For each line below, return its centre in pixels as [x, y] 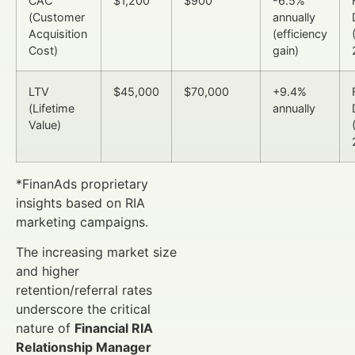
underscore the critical [83, 309]
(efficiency [300, 33]
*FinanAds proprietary [82, 183]
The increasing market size [96, 252]
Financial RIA [114, 328]
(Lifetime [52, 108]
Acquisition [58, 33]
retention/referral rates [84, 290]
